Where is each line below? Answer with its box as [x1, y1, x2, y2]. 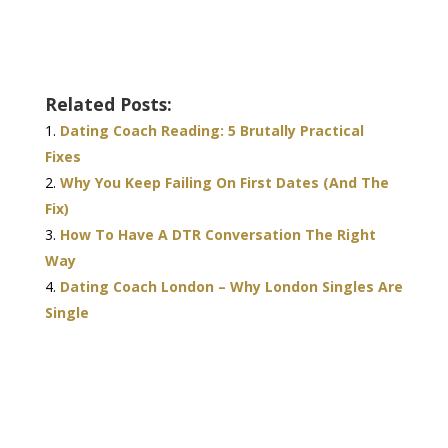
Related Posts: [44, 92, 172, 117]
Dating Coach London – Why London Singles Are [59, 277, 403, 297]
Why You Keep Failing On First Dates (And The [59, 173, 389, 193]
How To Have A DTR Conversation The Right [59, 225, 376, 245]
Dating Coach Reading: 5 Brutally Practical [59, 121, 364, 141]
